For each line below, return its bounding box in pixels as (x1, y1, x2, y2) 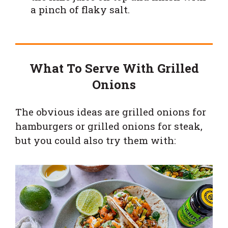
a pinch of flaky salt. (31, 3, 132, 16)
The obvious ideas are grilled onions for (15, 105, 206, 118)
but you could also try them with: (15, 133, 176, 147)
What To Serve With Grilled (29, 60, 199, 76)
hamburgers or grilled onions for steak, (15, 119, 203, 132)
